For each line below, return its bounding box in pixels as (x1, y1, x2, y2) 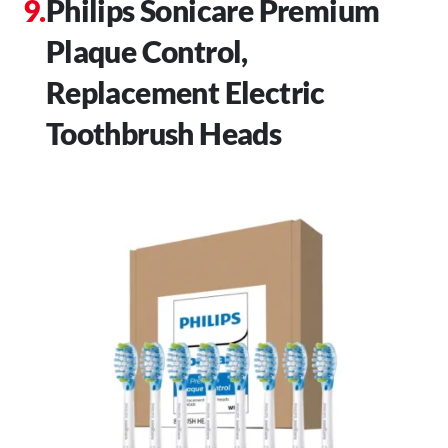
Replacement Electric (45, 74, 325, 111)
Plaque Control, (45, 33, 248, 70)
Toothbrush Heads (45, 115, 282, 152)
